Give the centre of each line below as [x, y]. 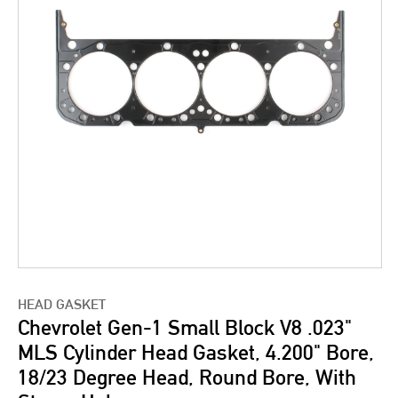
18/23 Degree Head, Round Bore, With [187, 377]
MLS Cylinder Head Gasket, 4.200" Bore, [196, 352]
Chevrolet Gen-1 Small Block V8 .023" [185, 327]
